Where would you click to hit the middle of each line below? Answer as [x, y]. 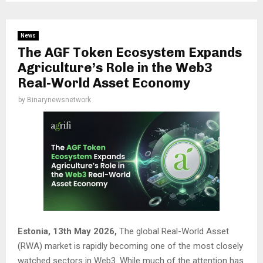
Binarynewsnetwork [59, 100]
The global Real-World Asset [174, 231]
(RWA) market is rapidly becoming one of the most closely [130, 246]
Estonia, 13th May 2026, [68, 231]
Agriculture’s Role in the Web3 [115, 68]
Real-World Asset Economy [104, 83]
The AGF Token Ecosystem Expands [130, 53]
